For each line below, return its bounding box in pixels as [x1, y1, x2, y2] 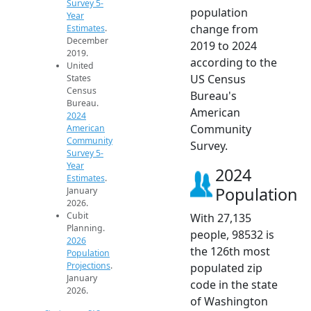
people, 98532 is [190, 227, 274, 243]
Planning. [67, 222, 105, 235]
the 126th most [190, 244, 270, 260]
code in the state [190, 277, 278, 293]
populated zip [190, 260, 262, 276]
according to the [190, 55, 277, 71]
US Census [190, 72, 246, 87]
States [67, 72, 91, 85]
